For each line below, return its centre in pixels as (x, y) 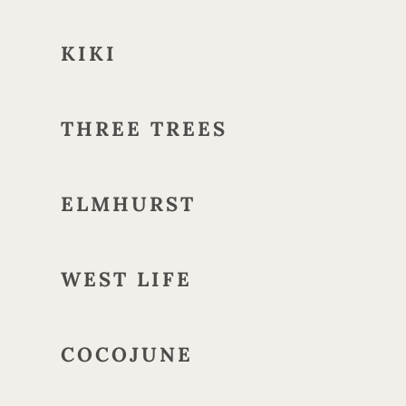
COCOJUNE (126, 354)
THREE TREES (144, 129)
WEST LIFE (126, 279)
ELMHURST (128, 204)
